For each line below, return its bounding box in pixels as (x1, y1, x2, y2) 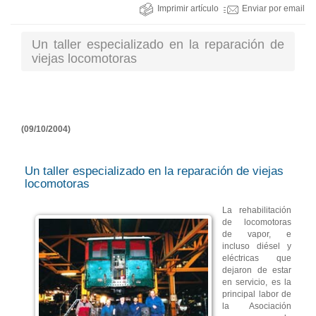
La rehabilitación (222, 205, 291, 216)
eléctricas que (222, 253, 291, 264)
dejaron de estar (222, 265, 291, 276)
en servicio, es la (222, 277, 291, 288)
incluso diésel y (222, 241, 291, 252)
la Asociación (222, 301, 291, 312)
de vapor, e (222, 229, 291, 240)
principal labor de (222, 289, 291, 300)
